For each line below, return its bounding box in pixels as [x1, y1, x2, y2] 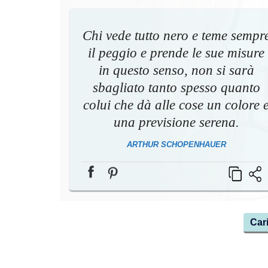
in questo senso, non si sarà [98, 62, 254, 78]
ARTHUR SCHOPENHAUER [126, 139, 226, 149]
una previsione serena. [113, 114, 239, 130]
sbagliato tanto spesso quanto [92, 80, 260, 95]
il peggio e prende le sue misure [88, 45, 265, 60]
